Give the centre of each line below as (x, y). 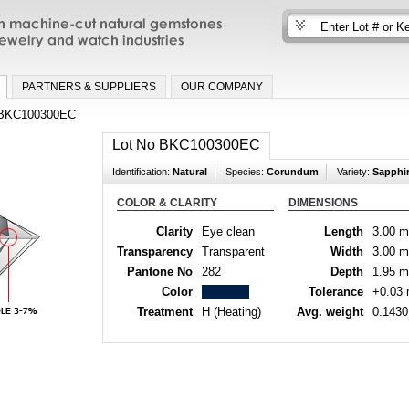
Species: (246, 171)
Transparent (233, 251)
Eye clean (228, 231)
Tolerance (336, 291)
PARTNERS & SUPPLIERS (89, 86)
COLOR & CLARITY (168, 202)
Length (344, 231)
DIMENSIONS (324, 202)
